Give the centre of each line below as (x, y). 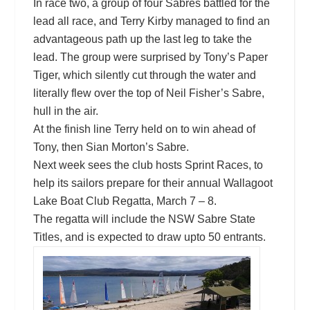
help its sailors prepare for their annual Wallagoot (153, 183)
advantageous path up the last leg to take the (142, 39)
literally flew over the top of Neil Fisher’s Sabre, (148, 93)
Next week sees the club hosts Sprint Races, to (148, 165)
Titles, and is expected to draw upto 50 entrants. (149, 237)
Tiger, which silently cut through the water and (144, 75)
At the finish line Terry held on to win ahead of (144, 129)
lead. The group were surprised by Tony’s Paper (150, 57)
